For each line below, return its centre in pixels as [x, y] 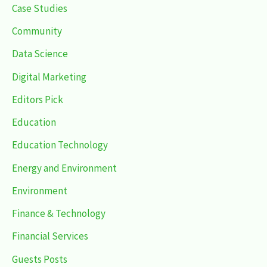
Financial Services [50, 236]
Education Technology [60, 145]
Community [37, 31]
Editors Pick [38, 99]
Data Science [40, 54]
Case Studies [40, 8]
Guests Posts [40, 259]
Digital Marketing [49, 77]
